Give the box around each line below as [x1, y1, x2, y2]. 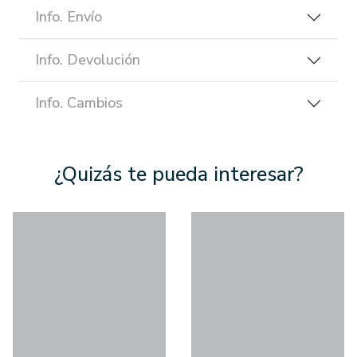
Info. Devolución [35, 50, 140, 70]
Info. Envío [35, 7, 102, 27]
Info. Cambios [35, 93, 123, 113]
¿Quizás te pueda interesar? [53, 160, 304, 189]
